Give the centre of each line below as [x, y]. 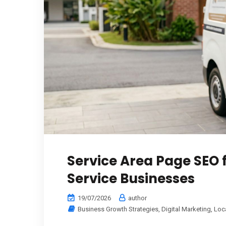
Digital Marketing [186, 209]
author [137, 198]
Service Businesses [131, 179]
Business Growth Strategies [118, 209]
